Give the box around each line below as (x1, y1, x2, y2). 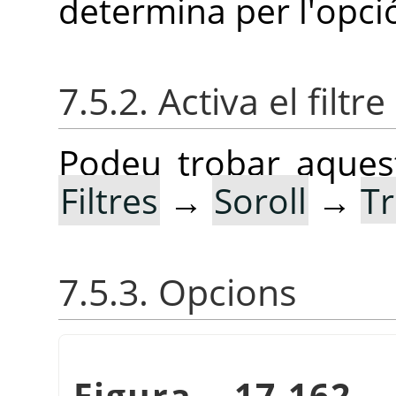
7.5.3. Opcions (58, 267, 297, 316)
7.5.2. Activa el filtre (58, 77, 385, 126)
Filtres (60, 177, 158, 225)
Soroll (214, 177, 307, 225)
